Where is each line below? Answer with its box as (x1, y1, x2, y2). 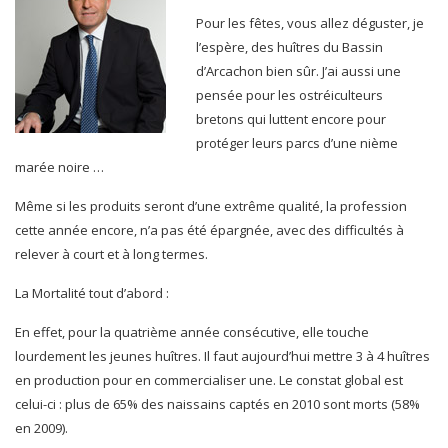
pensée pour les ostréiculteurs (196, 86, 383, 104)
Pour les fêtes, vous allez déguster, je (196, 14, 424, 32)
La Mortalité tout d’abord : (15, 284, 169, 302)
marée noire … (15, 158, 104, 176)
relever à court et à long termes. (15, 245, 208, 263)
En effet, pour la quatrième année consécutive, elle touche (15, 323, 369, 341)
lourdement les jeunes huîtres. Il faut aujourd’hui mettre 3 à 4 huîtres (15, 347, 430, 365)
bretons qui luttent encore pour (196, 110, 386, 128)
